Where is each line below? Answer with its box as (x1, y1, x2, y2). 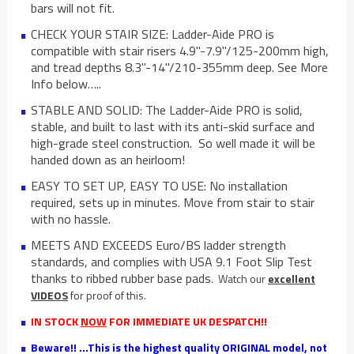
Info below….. (31, 73, 101, 93)
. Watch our (211, 269, 268, 287)
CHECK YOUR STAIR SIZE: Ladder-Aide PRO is (31, 24, 274, 43)
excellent (268, 269, 315, 287)
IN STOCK (31, 312, 81, 330)
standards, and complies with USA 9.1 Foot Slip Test (31, 251, 312, 271)
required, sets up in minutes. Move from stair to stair (31, 192, 314, 212)
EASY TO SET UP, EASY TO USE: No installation (31, 175, 288, 195)
